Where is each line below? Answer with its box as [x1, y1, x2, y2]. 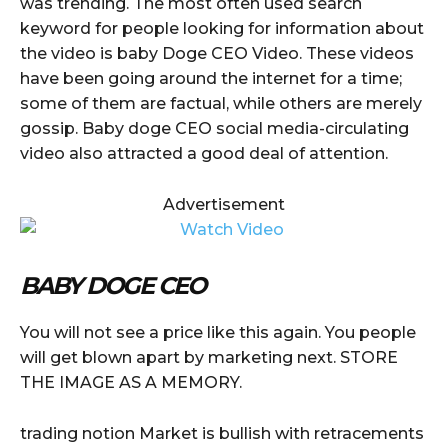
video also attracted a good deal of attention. [20, 143, 388, 163]
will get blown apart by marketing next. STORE [20, 347, 398, 367]
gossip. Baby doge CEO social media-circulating [20, 118, 409, 138]
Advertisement [163, 194, 285, 214]
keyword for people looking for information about [20, 18, 424, 38]
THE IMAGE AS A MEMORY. [20, 372, 242, 392]
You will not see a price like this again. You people [20, 322, 416, 342]
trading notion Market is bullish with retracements [20, 423, 424, 443]
